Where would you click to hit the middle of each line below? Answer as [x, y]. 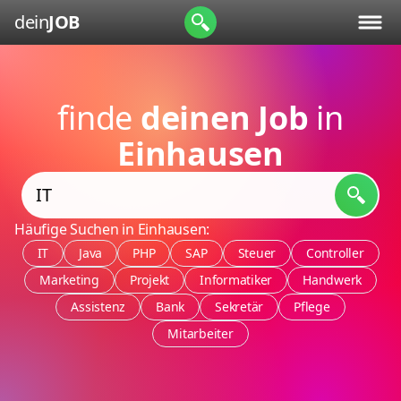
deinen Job [224, 118]
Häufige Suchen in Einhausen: [112, 229]
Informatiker [236, 280]
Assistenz [98, 307]
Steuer [256, 253]
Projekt [149, 280]
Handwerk [332, 280]
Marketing [69, 280]
